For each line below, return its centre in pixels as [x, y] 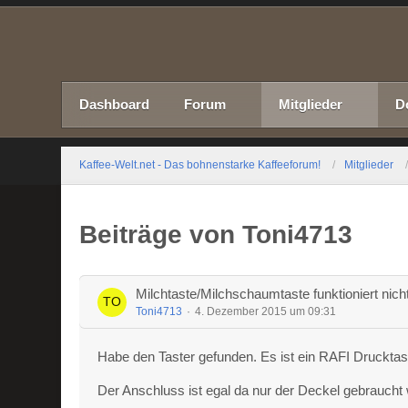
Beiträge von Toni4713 [216, 235]
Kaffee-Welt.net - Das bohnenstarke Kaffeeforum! [200, 165]
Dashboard [115, 104]
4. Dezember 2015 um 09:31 [266, 311]
